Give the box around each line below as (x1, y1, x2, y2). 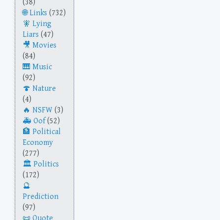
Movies (32, 41, 56, 51)
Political (32, 127, 61, 137)
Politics (33, 160, 59, 169)
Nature (32, 84, 56, 94)
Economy (23, 138, 53, 148)
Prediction (23, 192, 58, 202)
